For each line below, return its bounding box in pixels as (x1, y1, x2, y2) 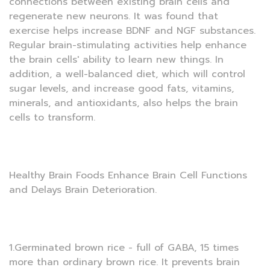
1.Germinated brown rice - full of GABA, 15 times (9, 240, 239, 256)
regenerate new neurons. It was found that (9, 9, 218, 24)
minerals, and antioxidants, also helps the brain (9, 96, 238, 111)
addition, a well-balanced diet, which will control (9, 67, 245, 82)
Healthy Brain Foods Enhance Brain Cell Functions (9, 168, 247, 183)
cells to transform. (9, 110, 95, 125)
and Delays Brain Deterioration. (9, 183, 157, 198)
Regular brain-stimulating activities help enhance (9, 38, 246, 53)
